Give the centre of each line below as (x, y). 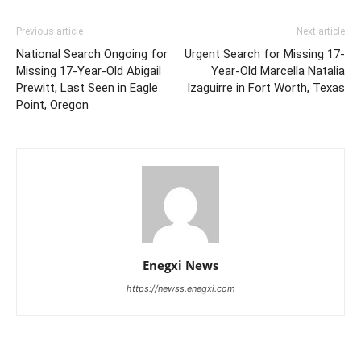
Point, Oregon (52, 105)
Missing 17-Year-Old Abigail (89, 71)
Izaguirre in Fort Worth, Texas (266, 88)
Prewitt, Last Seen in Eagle (87, 88)
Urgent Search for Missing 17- (265, 54)
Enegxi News (180, 265)
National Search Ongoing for (92, 54)
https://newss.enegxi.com (180, 288)
